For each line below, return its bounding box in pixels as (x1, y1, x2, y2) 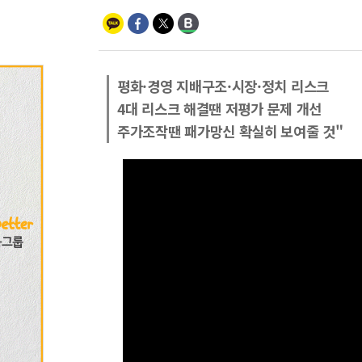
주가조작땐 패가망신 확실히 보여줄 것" (117, 121, 343, 141)
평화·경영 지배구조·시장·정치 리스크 (117, 76, 329, 96)
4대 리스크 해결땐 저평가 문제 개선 (117, 99, 322, 119)
